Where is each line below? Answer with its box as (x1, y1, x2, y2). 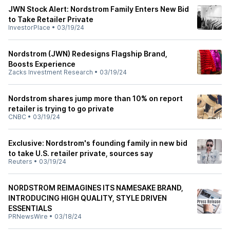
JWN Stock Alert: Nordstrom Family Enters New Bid (8, 5, 189, 13)
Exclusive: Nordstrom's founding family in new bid (8, 139, 187, 147)
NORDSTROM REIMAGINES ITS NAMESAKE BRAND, (8, 183, 183, 192)
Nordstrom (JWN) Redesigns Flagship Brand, (8, 49, 167, 58)
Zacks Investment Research (8, 68, 93, 76)
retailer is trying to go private (8, 104, 114, 113)
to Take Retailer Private (8, 15, 93, 24)
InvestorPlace (8, 24, 50, 31)
